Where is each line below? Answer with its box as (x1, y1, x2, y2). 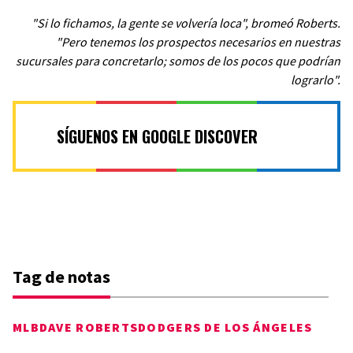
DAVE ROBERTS (39, 318, 139, 335)
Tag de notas (13, 265, 110, 288)
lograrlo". (291, 72, 340, 87)
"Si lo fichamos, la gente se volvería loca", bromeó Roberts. (32, 15, 340, 31)
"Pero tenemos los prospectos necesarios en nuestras (56, 34, 340, 50)
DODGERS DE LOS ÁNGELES (138, 318, 313, 335)
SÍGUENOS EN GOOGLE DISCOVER (56, 124, 258, 148)
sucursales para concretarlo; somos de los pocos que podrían (16, 53, 340, 69)
